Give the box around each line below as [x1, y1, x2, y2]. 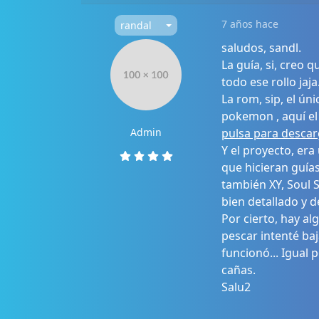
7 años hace [221, 17, 278, 31]
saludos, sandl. [221, 40, 301, 56]
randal [120, 19, 152, 33]
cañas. [221, 262, 256, 278]
